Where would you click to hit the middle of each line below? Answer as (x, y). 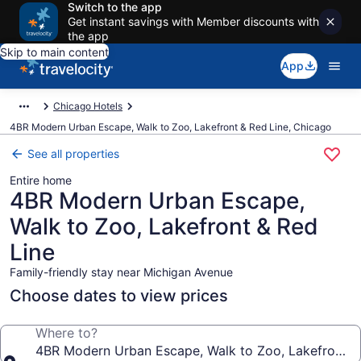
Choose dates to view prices (119, 296)
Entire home (41, 180)
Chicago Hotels (88, 106)
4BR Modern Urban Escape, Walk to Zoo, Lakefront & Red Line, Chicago (170, 127)
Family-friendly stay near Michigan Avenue (121, 272)
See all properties (73, 154)
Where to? (66, 333)
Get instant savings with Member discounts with (193, 21)
